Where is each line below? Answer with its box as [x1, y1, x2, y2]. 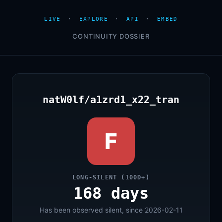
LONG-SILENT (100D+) [72, 174, 150, 181]
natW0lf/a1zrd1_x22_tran [43, 94, 179, 106]
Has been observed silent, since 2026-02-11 [39, 206, 183, 214]
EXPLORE [79, 16, 108, 22]
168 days [73, 184, 149, 203]
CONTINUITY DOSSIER [72, 32, 150, 40]
